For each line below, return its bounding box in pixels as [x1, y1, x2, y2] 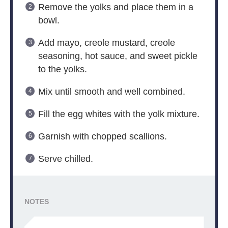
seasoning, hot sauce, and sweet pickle [38, 51, 197, 62]
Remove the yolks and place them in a [38, 2, 193, 13]
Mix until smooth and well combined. [38, 87, 185, 97]
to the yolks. [38, 64, 87, 75]
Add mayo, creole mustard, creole [38, 38, 175, 48]
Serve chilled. [38, 154, 93, 164]
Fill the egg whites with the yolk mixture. [38, 109, 199, 120]
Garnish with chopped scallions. [38, 131, 167, 142]
